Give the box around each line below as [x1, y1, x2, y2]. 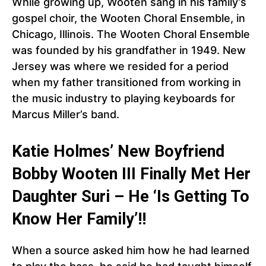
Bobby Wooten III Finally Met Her [12, 164, 251, 184]
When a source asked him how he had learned [12, 244, 249, 257]
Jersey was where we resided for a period [12, 60, 229, 73]
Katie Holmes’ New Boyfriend [12, 142, 224, 161]
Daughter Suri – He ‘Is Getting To [12, 187, 249, 207]
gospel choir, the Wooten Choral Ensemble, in [12, 12, 245, 25]
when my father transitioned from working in [12, 76, 241, 89]
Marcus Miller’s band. [12, 108, 119, 121]
